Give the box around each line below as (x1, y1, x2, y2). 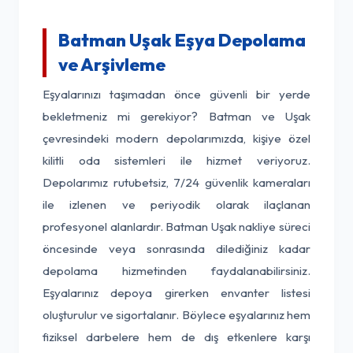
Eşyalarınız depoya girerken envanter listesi (43, 285, 310, 300)
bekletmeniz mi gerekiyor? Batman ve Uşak (43, 109, 310, 124)
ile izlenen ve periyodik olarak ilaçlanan (43, 197, 310, 212)
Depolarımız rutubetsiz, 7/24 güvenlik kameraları (43, 175, 310, 190)
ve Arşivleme (58, 54, 165, 76)
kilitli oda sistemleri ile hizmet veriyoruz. (43, 153, 310, 168)
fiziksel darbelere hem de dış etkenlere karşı (43, 329, 310, 344)
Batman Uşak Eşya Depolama (58, 29, 306, 51)
